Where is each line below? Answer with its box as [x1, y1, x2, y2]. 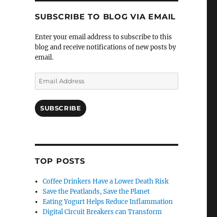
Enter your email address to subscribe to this [34, 33, 172, 42]
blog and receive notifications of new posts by [34, 43, 176, 52]
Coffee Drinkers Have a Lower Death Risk [43, 177, 169, 186]
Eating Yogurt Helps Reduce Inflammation [43, 198, 173, 206]
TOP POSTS [34, 156, 85, 166]
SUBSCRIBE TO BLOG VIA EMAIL [34, 12, 176, 22]
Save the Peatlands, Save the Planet [43, 187, 150, 196]
